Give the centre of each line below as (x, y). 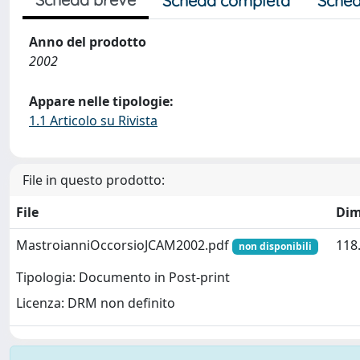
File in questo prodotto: (94, 180)
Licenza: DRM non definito (96, 303)
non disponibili (275, 246)
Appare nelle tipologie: (101, 101)
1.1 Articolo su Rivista (93, 121)
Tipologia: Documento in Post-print (123, 278)
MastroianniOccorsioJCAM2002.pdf (124, 245)
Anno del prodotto (88, 42)
